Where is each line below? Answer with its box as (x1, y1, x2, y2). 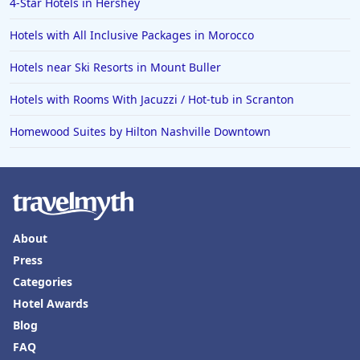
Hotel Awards (13, 296, 88, 311)
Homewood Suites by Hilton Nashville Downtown (10, 124, 271, 139)
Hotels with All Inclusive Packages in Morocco (10, 27, 254, 43)
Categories (13, 274, 72, 289)
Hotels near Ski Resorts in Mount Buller (10, 59, 221, 75)
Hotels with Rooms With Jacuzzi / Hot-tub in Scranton (10, 92, 294, 107)
